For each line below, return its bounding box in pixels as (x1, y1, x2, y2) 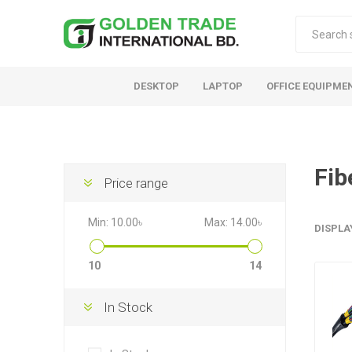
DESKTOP (134, 80, 179, 92)
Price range (103, 175, 168, 191)
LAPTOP (203, 80, 243, 92)
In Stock (103, 299, 152, 315)
